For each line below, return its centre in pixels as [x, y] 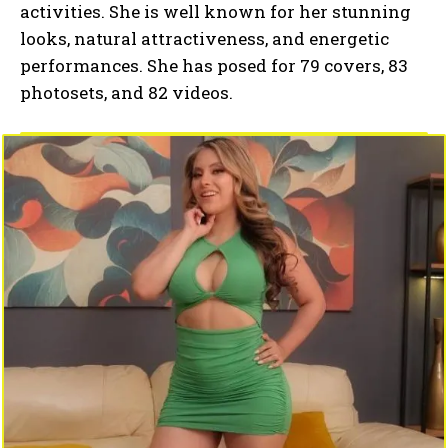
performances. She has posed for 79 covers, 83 [214, 66]
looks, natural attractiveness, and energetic [204, 39]
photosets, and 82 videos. [126, 93]
